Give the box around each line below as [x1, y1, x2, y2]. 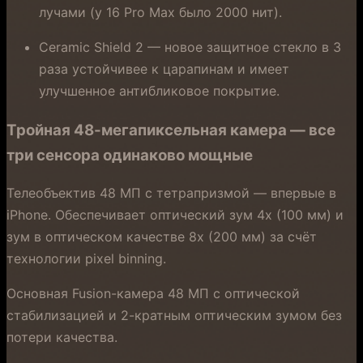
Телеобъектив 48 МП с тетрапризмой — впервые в [6, 185, 336, 202]
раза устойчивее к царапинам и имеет [39, 60, 289, 77]
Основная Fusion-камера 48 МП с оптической [6, 285, 300, 302]
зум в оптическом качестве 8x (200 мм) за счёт [6, 228, 317, 246]
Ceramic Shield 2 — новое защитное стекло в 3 [39, 38, 341, 55]
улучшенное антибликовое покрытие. [39, 82, 280, 99]
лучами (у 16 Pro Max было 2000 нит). [39, 3, 282, 20]
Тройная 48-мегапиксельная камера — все [6, 120, 335, 139]
